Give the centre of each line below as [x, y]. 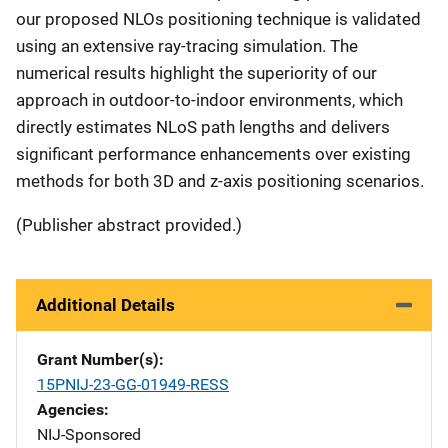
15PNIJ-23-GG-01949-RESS [133, 384]
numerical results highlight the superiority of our [196, 72]
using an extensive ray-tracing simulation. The [187, 45]
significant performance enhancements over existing [213, 153]
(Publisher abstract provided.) [129, 224]
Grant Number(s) [98, 359]
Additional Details [105, 304]
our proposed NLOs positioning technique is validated [218, 18]
